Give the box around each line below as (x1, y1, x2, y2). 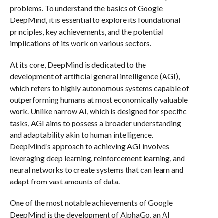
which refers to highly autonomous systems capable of (9, 83, 189, 92)
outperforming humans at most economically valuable (9, 95, 188, 104)
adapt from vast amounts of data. (9, 177, 120, 186)
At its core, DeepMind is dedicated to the (9, 60, 146, 69)
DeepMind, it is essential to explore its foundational (9, 15, 180, 24)
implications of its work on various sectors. (9, 38, 151, 48)
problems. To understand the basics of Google (9, 3, 163, 13)
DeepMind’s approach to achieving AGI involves (9, 142, 169, 151)
